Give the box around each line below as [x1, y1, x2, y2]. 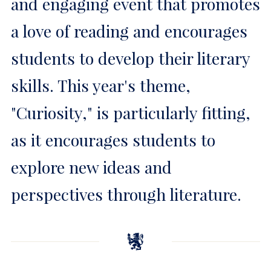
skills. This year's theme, [11, 75, 191, 96]
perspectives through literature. [11, 184, 241, 205]
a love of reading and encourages [11, 21, 247, 42]
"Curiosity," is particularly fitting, [11, 102, 250, 123]
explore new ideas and [11, 157, 172, 178]
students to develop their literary [11, 48, 250, 69]
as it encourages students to [11, 129, 215, 151]
